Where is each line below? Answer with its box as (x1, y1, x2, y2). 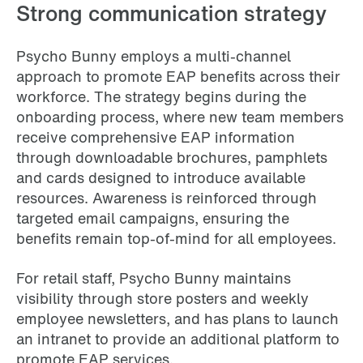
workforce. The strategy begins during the (16, 85, 306, 107)
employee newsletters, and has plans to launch (16, 307, 339, 329)
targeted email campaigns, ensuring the (16, 207, 289, 228)
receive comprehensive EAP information (16, 126, 295, 147)
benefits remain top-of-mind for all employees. (16, 227, 336, 249)
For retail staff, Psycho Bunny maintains (16, 267, 291, 288)
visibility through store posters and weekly (16, 287, 309, 309)
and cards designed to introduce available (16, 166, 305, 188)
